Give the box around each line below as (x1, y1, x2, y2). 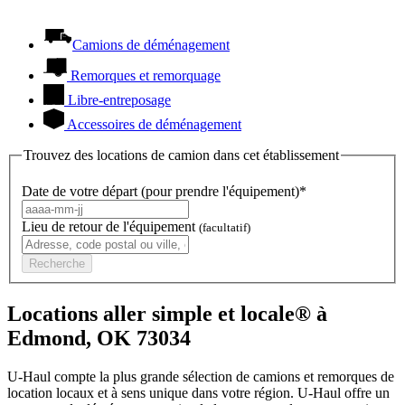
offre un (341, 384, 390, 400)
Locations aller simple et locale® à (7, 301, 327, 325)
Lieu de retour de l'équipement (22, 219, 199, 235)
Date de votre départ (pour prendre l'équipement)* (22, 184, 306, 200)
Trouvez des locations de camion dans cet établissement (24, 147, 339, 164)
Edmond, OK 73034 (7, 325, 191, 350)
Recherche (29, 257, 85, 271)
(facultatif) (199, 221, 250, 235)
